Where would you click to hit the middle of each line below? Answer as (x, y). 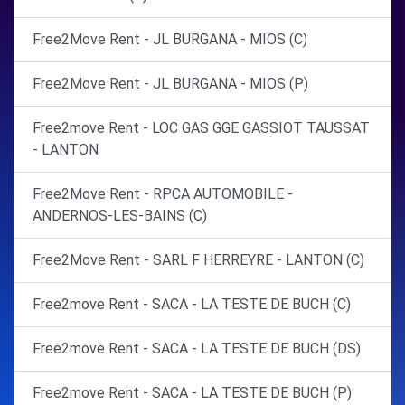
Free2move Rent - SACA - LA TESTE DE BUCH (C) (192, 304)
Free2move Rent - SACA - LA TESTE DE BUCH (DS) (197, 348)
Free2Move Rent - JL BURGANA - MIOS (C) (170, 39)
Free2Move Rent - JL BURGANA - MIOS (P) (170, 84)
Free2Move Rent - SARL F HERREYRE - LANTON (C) (198, 260)
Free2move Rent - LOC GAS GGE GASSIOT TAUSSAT (201, 128)
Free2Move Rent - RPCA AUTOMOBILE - (163, 194)
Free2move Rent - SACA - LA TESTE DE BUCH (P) (192, 393)
